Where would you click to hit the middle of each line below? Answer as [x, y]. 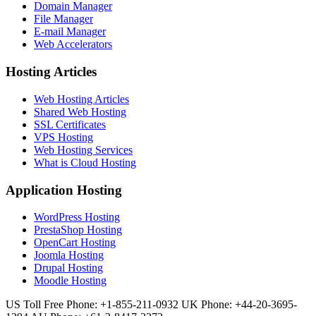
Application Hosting [64, 190]
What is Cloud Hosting [85, 162]
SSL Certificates [70, 124]
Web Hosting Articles [81, 99]
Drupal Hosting [68, 268]
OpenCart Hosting [75, 243]
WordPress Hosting [77, 217]
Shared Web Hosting [80, 111]
